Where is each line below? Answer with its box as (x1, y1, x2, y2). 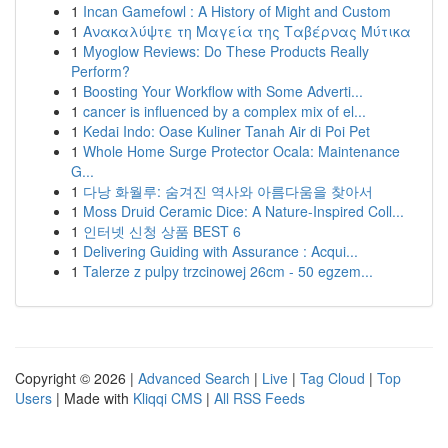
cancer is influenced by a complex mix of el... (83, 101, 366, 121)
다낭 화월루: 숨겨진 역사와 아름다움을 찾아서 (83, 181, 373, 201)
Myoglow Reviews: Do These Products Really (83, 41, 369, 61)
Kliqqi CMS (133, 388, 202, 408)
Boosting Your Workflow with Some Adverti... (83, 81, 363, 101)
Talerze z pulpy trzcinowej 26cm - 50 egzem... (83, 261, 373, 281)
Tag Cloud (300, 368, 365, 388)
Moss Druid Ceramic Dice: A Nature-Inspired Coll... (83, 201, 404, 221)
